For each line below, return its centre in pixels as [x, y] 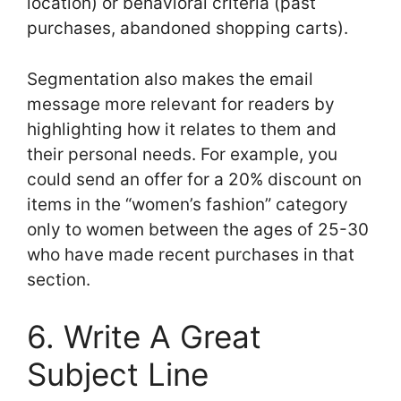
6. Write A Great [144, 337]
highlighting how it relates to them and [182, 129]
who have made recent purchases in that [191, 254]
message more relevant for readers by [181, 104]
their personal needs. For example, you [182, 154]
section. [59, 279]
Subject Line [118, 375]
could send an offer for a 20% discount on [194, 179]
